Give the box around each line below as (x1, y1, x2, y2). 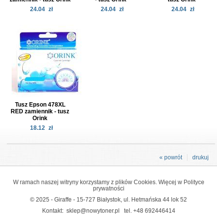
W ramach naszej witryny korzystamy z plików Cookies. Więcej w (13, 178, 184, 185)
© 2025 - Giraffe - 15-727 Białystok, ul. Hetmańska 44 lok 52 (30, 196, 187, 202)
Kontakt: (42, 207, 66, 214)
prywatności (93, 185, 124, 191)
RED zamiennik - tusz (11, 108, 70, 115)
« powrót (159, 154, 182, 161)
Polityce (183, 178, 204, 185)
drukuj (192, 154, 209, 161)
